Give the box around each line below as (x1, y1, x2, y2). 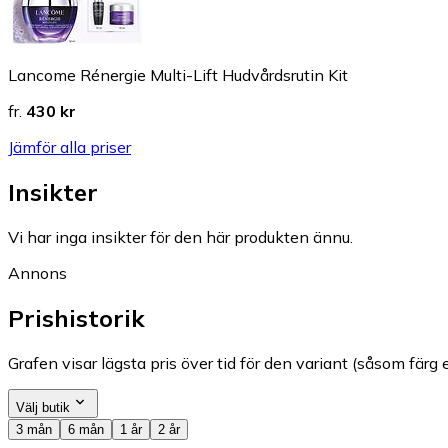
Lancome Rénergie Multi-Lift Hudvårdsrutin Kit (8, 64, 348, 85)
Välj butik (16, 399, 70, 415)
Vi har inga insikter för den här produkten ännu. (8, 226, 353, 247)
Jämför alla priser (8, 136, 131, 157)
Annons (8, 262, 67, 283)
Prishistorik (8, 302, 145, 333)
